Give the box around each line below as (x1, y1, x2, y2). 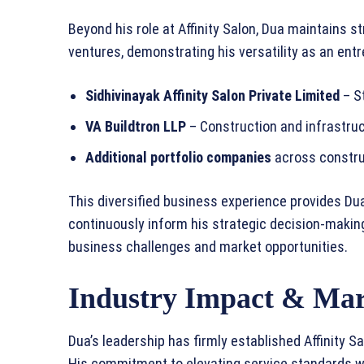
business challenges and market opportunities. (68, 238, 348, 256)
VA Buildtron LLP (85, 118, 186, 136)
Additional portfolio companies (85, 149, 271, 167)
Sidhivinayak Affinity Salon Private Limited (85, 87, 340, 105)
